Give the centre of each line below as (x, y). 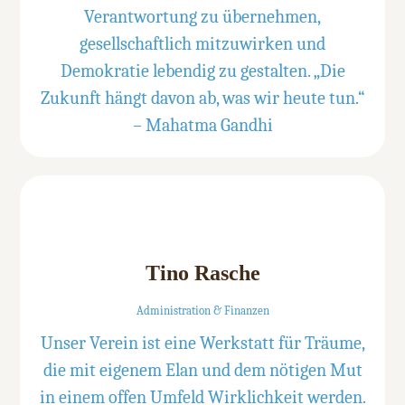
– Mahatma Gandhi (202, 125)
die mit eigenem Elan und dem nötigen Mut (202, 371)
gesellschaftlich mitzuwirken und (202, 43)
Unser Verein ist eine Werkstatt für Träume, (202, 344)
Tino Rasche (202, 273)
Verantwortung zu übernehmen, (202, 16)
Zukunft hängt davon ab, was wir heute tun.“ (202, 98)
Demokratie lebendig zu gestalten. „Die (202, 71)
